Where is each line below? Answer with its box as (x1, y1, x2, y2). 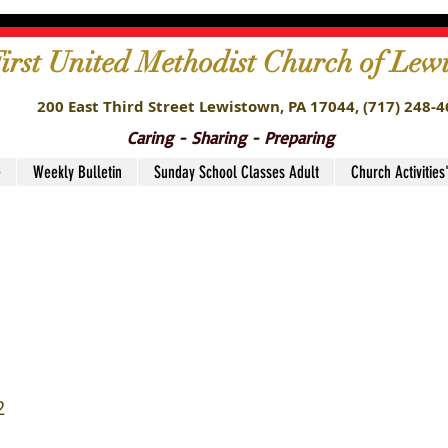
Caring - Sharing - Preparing (127, 127, 334, 148)
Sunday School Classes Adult (153, 162, 319, 182)
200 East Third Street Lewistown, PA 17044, (36, 96, 363, 117)
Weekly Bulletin (32, 162, 122, 182)
